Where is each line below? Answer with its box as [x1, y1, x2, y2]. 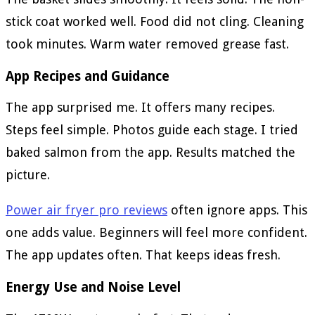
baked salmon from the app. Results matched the [6, 145, 295, 160]
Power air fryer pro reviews [6, 202, 167, 218]
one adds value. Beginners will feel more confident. [6, 225, 307, 240]
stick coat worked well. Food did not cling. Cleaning [6, 13, 304, 29]
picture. [6, 167, 50, 183]
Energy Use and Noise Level [6, 280, 181, 295]
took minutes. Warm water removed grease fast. [6, 36, 289, 51]
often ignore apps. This [167, 202, 307, 218]
